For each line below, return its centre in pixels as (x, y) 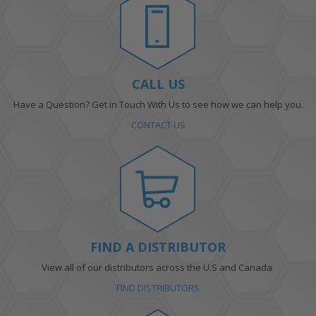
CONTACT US (158, 124)
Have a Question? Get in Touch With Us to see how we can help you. (158, 104)
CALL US (158, 84)
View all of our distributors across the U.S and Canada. (158, 268)
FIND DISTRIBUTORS (158, 288)
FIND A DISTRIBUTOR (158, 247)
